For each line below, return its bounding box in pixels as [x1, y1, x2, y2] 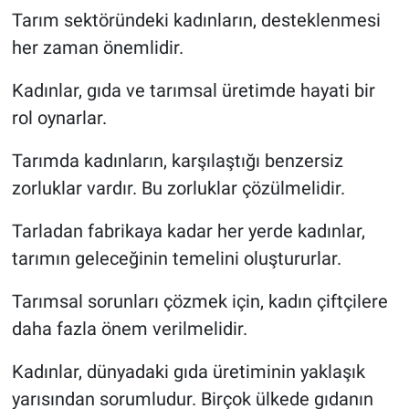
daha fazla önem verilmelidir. [11, 318, 247, 341]
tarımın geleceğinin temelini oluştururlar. [11, 247, 341, 270]
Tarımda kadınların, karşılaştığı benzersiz [11, 150, 343, 173]
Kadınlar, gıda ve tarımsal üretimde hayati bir [11, 79, 375, 102]
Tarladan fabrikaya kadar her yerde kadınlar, [11, 220, 365, 243]
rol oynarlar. [11, 107, 107, 130]
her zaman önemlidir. [11, 37, 184, 59]
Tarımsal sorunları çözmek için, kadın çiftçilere [11, 290, 388, 313]
